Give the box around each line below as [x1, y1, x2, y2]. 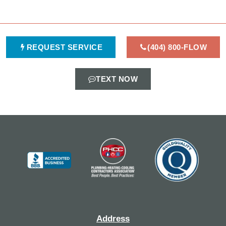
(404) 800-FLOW [147, 42, 207, 51]
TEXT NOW [96, 74, 138, 83]
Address [96, 214, 130, 224]
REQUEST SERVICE [26, 42, 103, 51]
